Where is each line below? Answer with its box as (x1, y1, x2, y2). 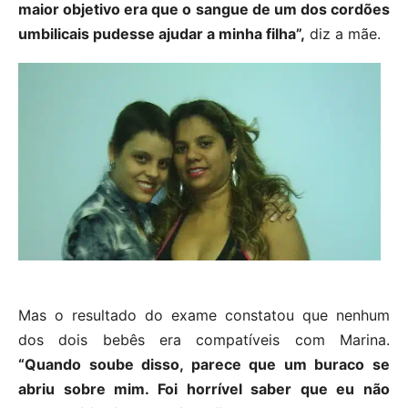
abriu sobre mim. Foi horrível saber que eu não (18, 380, 390, 399)
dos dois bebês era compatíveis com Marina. (18, 331, 390, 350)
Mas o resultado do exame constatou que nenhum (18, 306, 390, 325)
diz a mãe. (305, 25, 381, 44)
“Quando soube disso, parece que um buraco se (18, 355, 390, 374)
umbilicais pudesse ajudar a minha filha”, (18, 25, 305, 44)
